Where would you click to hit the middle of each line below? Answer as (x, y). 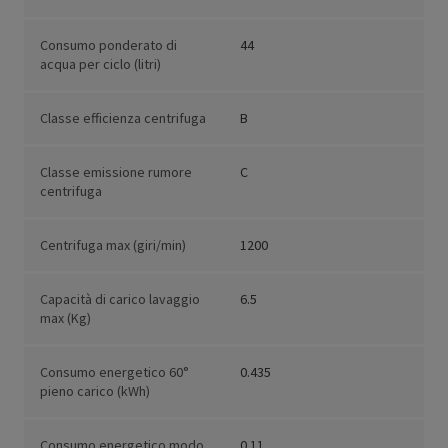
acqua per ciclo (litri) (100, 64)
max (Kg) (65, 318)
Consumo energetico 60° (114, 372)
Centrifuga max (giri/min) (113, 245)
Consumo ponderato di (108, 45)
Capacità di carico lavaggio (120, 299)
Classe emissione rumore (116, 172)
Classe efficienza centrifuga (123, 118)
